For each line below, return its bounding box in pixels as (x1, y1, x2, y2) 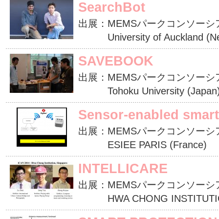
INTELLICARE (78, 161, 168, 176)
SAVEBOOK (78, 53, 153, 68)
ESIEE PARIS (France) (78, 139, 207, 150)
